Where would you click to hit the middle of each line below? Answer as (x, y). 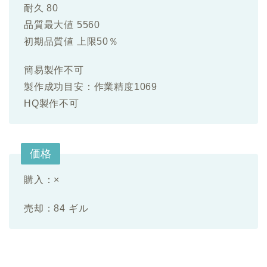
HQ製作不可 (52, 104)
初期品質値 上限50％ (71, 42)
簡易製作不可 (54, 70)
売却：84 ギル (56, 209)
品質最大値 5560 (62, 25)
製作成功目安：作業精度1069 (91, 87)
